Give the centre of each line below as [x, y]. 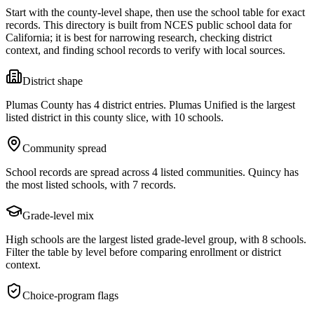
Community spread [64, 148]
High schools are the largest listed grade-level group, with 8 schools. [156, 239]
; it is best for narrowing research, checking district [161, 37]
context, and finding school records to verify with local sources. [145, 50]
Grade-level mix [58, 215]
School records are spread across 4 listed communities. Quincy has [152, 172]
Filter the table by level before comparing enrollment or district [143, 252]
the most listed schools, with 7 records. [91, 184]
